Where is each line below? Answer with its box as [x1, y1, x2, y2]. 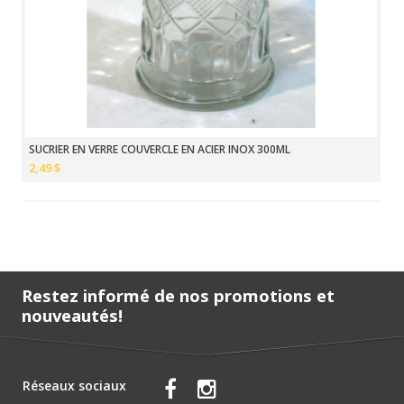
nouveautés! [22, 303, 123, 326]
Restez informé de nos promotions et [22, 283, 335, 307]
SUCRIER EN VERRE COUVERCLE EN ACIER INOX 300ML [28, 141, 290, 157]
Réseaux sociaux [23, 377, 126, 395]
